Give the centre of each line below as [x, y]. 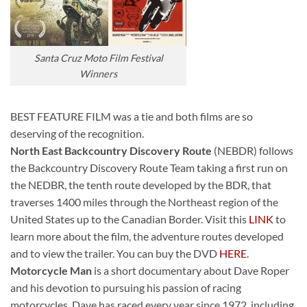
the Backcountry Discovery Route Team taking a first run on [149, 167]
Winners [98, 73]
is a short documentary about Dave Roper [191, 270]
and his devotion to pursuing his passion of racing [126, 287]
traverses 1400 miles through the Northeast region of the [144, 201]
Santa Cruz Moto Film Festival [98, 58]
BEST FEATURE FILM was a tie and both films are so [132, 116]
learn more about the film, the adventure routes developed [147, 236]
